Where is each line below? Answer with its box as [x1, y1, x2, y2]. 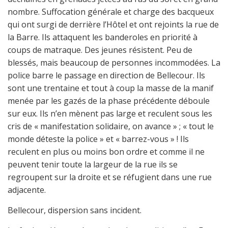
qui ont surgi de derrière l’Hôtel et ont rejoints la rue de [8, 19, 219, 30]
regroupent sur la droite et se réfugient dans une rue [8, 172, 212, 183]
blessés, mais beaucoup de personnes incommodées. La [8, 57, 220, 68]
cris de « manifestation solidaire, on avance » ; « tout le [8, 121, 214, 132]
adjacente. [8, 184, 46, 195]
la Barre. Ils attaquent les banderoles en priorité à [8, 32, 197, 43]
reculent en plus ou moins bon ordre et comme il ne [8, 146, 205, 157]
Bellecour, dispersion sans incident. [8, 205, 141, 216]
